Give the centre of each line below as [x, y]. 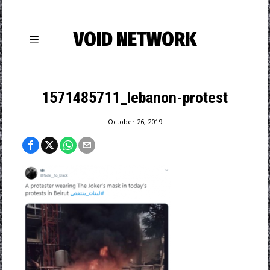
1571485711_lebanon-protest [135, 98]
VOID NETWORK [135, 39]
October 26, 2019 [135, 121]
